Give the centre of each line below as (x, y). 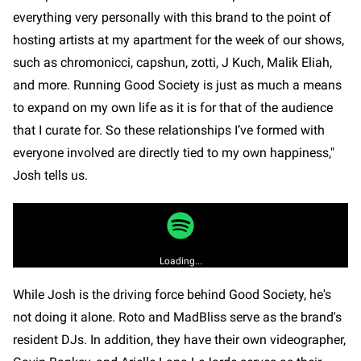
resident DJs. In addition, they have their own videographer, (179, 339)
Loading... (180, 261)
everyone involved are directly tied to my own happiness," (174, 152)
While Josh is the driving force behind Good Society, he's (172, 294)
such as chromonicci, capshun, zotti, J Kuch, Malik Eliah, (172, 62)
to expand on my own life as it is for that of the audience (173, 107)
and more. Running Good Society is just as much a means (177, 85)
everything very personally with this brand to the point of (172, 17)
